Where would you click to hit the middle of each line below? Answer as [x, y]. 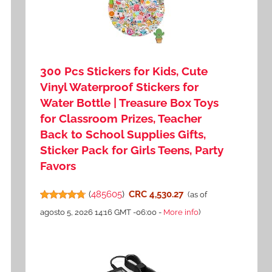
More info [181, 212]
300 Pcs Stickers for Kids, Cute [124, 71]
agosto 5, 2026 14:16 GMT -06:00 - [102, 212]
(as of [197, 195]
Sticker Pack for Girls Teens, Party [132, 150]
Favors [58, 166]
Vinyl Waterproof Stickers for [120, 87]
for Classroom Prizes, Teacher [121, 119]
